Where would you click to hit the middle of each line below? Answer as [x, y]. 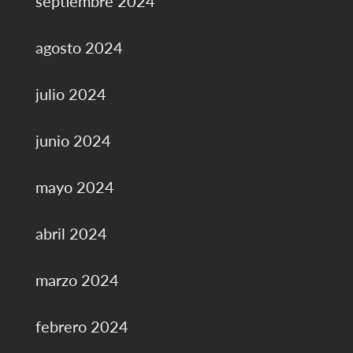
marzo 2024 [77, 280]
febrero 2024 [82, 327]
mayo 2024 [74, 187]
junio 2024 [73, 141]
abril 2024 [71, 234]
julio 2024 [71, 94]
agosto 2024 [79, 48]
